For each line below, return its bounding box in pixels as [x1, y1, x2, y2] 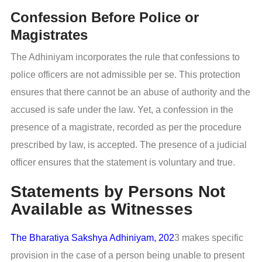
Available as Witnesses [11, 199, 193, 218]
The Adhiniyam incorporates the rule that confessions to [11, 52, 240, 63]
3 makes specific [174, 233, 243, 243]
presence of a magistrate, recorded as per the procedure [11, 122, 242, 133]
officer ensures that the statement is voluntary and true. [11, 157, 235, 168]
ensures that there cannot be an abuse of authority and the [11, 87, 250, 98]
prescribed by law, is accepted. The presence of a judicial [11, 140, 247, 150]
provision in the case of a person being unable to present [11, 250, 244, 261]
